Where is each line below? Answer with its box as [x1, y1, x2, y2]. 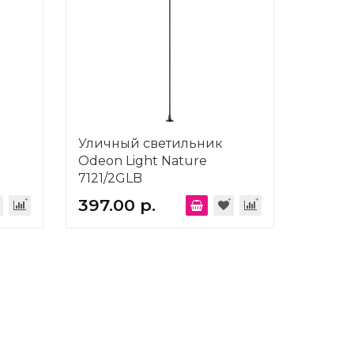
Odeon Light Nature [77, 153, 207, 168]
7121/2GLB [77, 171, 142, 186]
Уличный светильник [77, 136, 223, 151]
